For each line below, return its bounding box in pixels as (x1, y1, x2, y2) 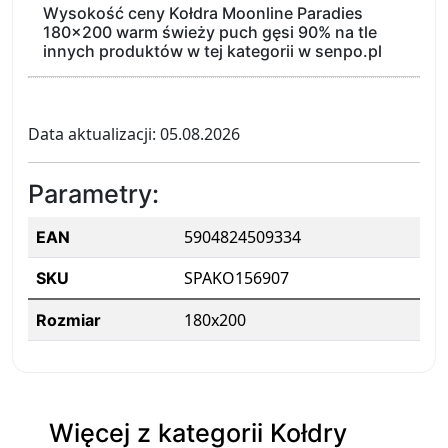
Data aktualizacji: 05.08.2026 (28, 123, 240, 145)
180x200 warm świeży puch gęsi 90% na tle (43, 22, 377, 42)
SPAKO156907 (184, 267, 289, 289)
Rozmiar (36, 310, 101, 330)
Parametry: (28, 179, 159, 209)
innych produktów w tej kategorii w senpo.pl (43, 41, 382, 61)
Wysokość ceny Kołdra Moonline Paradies (43, 3, 363, 23)
